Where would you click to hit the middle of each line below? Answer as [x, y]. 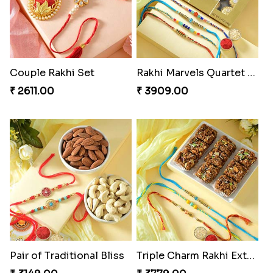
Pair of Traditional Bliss [67, 255]
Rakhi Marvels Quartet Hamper [251, 73]
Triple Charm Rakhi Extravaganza [250, 255]
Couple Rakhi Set [52, 73]
